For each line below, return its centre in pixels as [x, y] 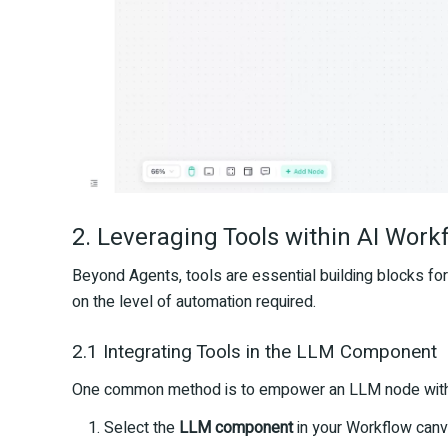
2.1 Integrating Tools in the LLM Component [254, 351]
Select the [141, 427]
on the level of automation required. [194, 301]
